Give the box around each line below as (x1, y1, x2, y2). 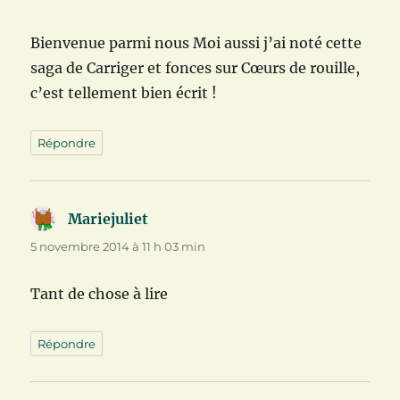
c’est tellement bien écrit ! (30, 83, 218, 102)
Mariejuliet (68, 209, 149, 228)
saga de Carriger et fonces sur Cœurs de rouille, (30, 58, 361, 77)
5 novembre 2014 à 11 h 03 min (30, 238, 206, 254)
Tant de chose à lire (30, 284, 169, 303)
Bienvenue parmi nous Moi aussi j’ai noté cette (30, 33, 362, 52)
